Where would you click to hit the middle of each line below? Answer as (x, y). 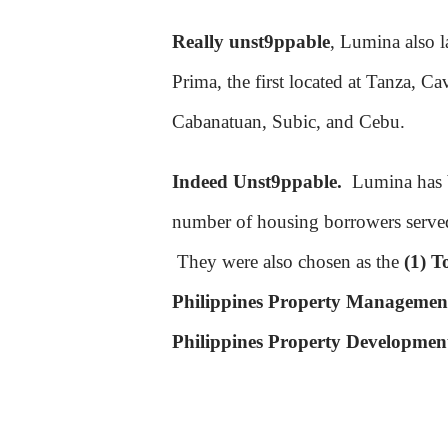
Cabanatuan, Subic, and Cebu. (288, 122)
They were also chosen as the (288, 262)
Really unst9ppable (251, 42)
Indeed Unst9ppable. (262, 182)
